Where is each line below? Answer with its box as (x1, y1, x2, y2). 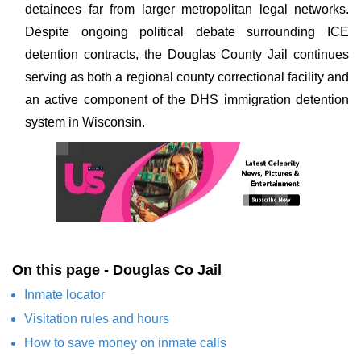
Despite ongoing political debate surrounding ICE (25, 25, 349, 39)
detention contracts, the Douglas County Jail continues (25, 48, 349, 61)
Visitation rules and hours (24, 312, 169, 326)
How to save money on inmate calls (24, 336, 226, 350)
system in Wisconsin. (25, 115, 145, 129)
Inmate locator (24, 288, 105, 301)
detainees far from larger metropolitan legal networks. (25, 2, 349, 16)
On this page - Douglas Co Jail (12, 262, 222, 278)
